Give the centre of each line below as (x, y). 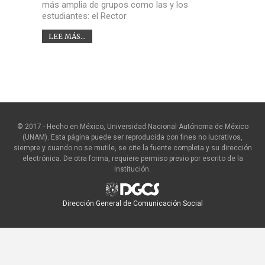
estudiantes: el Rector (84, 16)
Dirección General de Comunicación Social (132, 203)
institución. (132, 169)
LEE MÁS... (67, 36)
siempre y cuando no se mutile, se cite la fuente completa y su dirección (132, 148)
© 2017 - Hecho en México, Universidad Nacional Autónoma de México (132, 126)
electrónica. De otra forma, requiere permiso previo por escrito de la (132, 158)
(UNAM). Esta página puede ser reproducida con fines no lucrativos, (132, 137)
